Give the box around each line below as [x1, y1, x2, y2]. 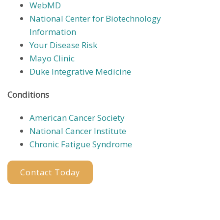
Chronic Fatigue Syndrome [29, 138, 132, 150]
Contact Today [20, 166, 80, 178]
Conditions [7, 88, 49, 100]
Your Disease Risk [29, 39, 97, 51]
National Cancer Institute [29, 125, 126, 137]
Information [29, 26, 76, 37]
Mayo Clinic [29, 52, 75, 64]
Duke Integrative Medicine [29, 65, 131, 77]
